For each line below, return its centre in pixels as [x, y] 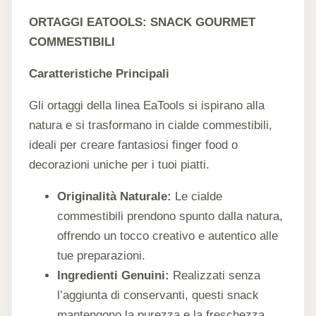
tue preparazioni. [101, 255]
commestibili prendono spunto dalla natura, [170, 216]
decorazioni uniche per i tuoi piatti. [119, 164]
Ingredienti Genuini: [113, 275]
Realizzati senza [215, 275]
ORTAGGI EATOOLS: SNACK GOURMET [142, 22]
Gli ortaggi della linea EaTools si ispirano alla [147, 105]
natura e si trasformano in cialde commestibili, [151, 125]
